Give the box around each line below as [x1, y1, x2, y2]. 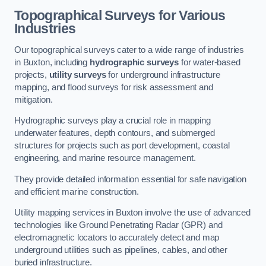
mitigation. [14, 94, 53, 104]
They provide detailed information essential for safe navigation [14, 174, 246, 184]
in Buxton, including [14, 57, 90, 67]
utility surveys [49, 69, 106, 80]
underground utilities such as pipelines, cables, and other [14, 245, 227, 255]
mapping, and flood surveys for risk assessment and [14, 82, 213, 92]
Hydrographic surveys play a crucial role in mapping [14, 116, 211, 126]
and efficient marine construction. [14, 186, 140, 197]
